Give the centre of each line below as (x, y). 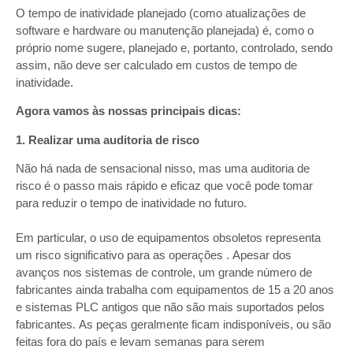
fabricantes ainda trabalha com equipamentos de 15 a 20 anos (175, 290)
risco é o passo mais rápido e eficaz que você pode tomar (164, 186)
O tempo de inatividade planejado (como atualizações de (161, 13)
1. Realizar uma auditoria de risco (108, 139)
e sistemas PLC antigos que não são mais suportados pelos (170, 307)
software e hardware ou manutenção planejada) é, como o (165, 30)
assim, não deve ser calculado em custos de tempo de (156, 65)
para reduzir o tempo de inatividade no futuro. (131, 203)
